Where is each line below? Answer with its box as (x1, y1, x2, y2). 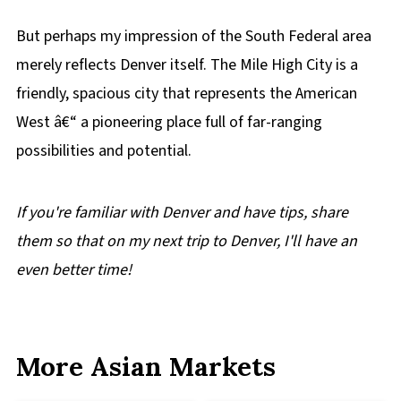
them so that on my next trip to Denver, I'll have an (15, 230, 357, 252)
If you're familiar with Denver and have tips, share (15, 201, 348, 224)
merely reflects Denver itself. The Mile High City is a (15, 54, 358, 76)
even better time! (15, 259, 132, 281)
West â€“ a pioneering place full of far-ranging (15, 111, 322, 133)
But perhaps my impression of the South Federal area (15, 25, 371, 47)
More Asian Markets (15, 350, 276, 383)
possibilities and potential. (15, 140, 192, 162)
